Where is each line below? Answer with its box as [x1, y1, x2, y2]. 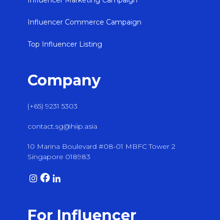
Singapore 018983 [27, 152, 90, 161]
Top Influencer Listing [27, 40, 102, 49]
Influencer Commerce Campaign [27, 18, 141, 27]
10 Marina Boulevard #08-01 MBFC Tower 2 [27, 142, 175, 151]
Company [27, 71, 101, 89]
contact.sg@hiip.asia [27, 122, 97, 131]
